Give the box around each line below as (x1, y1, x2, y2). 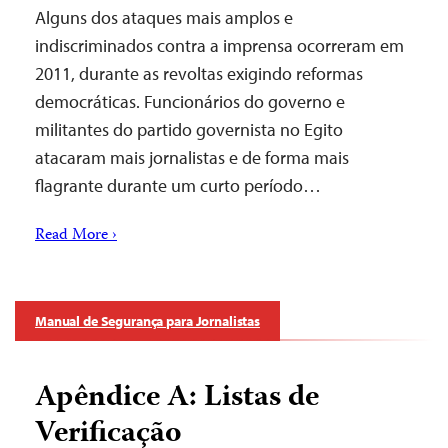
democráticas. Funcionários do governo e (35, 90, 345, 113)
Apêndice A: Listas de (35, 374, 319, 423)
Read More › (35, 223, 117, 249)
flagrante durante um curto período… (35, 174, 321, 197)
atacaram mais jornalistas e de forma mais (35, 146, 349, 169)
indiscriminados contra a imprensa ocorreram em (35, 34, 404, 57)
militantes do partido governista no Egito (35, 118, 343, 141)
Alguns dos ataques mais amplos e (35, 6, 293, 29)
